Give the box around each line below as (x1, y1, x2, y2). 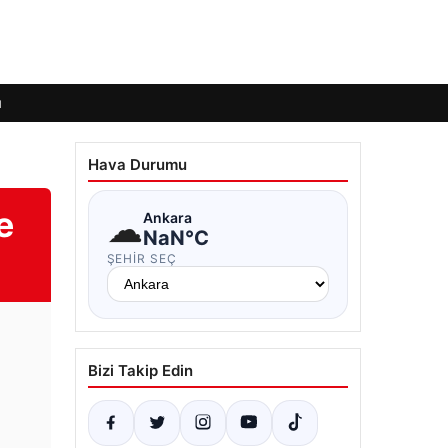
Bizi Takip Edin (87, 361, 193, 380)
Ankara (142, 208, 192, 226)
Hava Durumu (87, 155, 187, 174)
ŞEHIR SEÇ (106, 251, 178, 266)
